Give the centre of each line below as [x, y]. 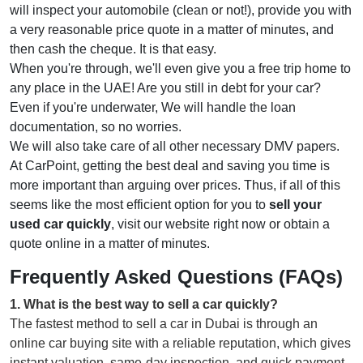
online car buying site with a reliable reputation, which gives [180, 343]
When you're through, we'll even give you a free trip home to [180, 68]
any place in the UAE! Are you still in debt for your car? [165, 88]
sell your [295, 204]
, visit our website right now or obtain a [220, 224]
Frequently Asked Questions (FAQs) [176, 276]
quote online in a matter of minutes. [110, 243]
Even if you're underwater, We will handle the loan [153, 107]
